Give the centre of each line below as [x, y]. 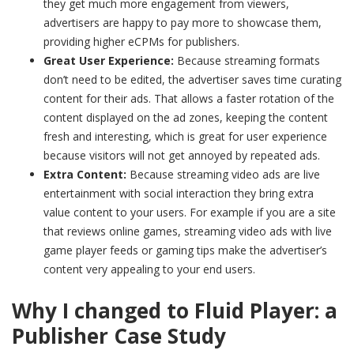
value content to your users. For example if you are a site [190, 213]
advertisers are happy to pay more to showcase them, [183, 23]
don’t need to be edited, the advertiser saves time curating [192, 80]
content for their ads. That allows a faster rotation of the [189, 99]
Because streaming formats [249, 61]
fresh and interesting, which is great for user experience [185, 137]
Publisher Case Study [119, 336]
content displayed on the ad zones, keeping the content [186, 118]
